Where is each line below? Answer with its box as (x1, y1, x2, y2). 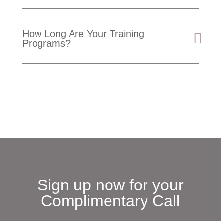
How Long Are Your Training (22, 28, 144, 39)
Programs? (22, 37, 71, 49)
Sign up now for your (37, 176, 184, 194)
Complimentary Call (41, 191, 180, 210)
